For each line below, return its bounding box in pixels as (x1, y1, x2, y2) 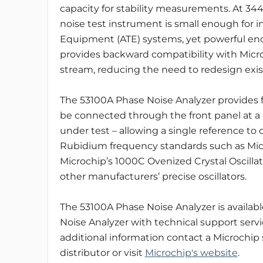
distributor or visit (59, 247, 145, 258)
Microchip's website (144, 247, 238, 258)
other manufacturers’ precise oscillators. (59, 171, 247, 182)
